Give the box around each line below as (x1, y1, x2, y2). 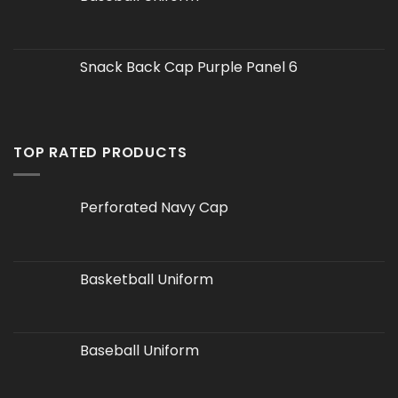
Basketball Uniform (80, 268, 213, 290)
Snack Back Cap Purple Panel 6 (80, 57, 298, 78)
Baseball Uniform (80, 339, 199, 361)
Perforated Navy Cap (80, 196, 228, 218)
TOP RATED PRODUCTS (13, 142, 187, 163)
